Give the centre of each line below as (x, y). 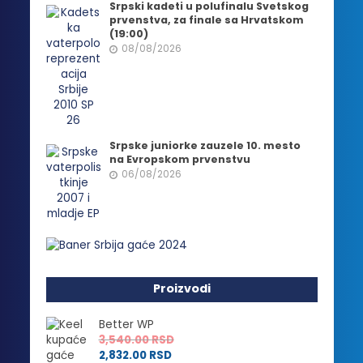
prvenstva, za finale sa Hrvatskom (207, 19)
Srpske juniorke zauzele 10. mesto (205, 145)
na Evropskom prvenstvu (180, 159)
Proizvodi (181, 288)
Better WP (126, 324)
